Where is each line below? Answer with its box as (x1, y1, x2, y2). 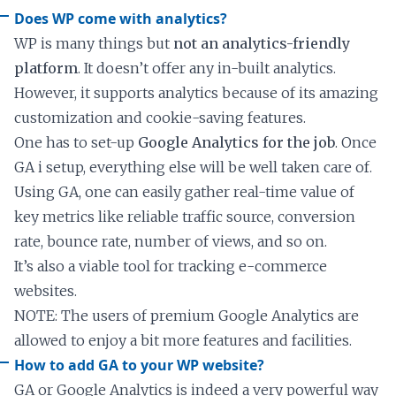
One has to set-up (14, 133, 138, 151)
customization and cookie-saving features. (14, 108, 306, 126)
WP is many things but (14, 34, 173, 52)
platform (14, 58, 78, 77)
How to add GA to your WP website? (14, 354, 264, 375)
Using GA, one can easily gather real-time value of (14, 182, 354, 201)
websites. (14, 281, 77, 300)
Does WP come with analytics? (14, 8, 227, 28)
